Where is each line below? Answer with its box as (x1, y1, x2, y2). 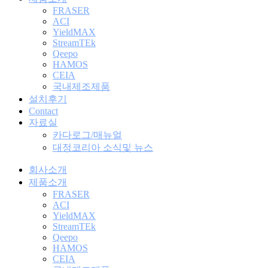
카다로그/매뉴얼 (53, 129, 122, 140)
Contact (29, 105, 58, 116)
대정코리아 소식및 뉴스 (53, 142, 153, 153)
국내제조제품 (53, 81, 110, 92)
